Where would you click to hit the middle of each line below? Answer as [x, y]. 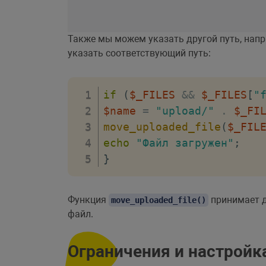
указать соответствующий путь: [139, 53]
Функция [88, 199]
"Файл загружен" [185, 142]
